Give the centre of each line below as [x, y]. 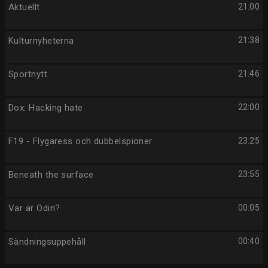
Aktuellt [24, 7]
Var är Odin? [34, 208]
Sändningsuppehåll [47, 242]
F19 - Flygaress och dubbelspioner [80, 141]
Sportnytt [28, 74]
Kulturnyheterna [41, 41]
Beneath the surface [51, 175]
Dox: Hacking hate [46, 108]
